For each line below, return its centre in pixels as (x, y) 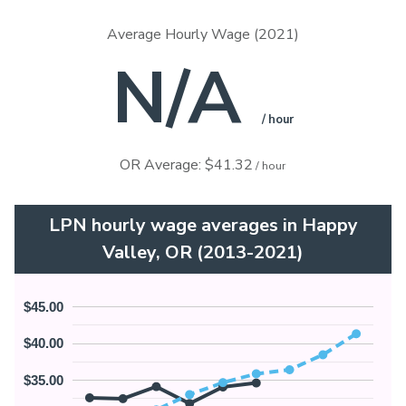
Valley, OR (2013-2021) (203, 253)
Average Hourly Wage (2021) (203, 35)
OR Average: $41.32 (186, 165)
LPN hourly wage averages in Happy (203, 226)
